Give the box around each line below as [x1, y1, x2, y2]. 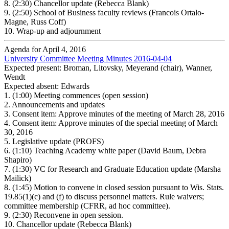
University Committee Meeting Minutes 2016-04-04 [4, 54, 172, 63]
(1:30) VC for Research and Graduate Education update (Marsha [12, 164, 221, 173]
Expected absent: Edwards [4, 81, 89, 90]
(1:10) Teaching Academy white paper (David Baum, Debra [12, 146, 206, 155]
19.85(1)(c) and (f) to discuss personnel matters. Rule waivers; [4, 192, 204, 201]
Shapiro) [4, 155, 34, 164]
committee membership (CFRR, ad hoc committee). [4, 201, 170, 210]
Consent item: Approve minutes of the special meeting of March [12, 118, 218, 127]
